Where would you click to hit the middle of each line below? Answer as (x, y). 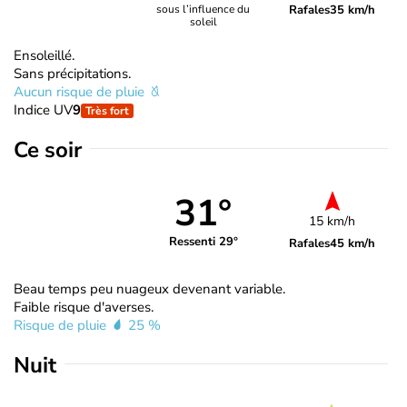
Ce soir (48, 149)
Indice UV (43, 109)
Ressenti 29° (203, 242)
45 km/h (353, 243)
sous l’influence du (203, 10)
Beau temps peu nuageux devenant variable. (149, 288)
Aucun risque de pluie (81, 91)
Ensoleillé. (44, 55)
